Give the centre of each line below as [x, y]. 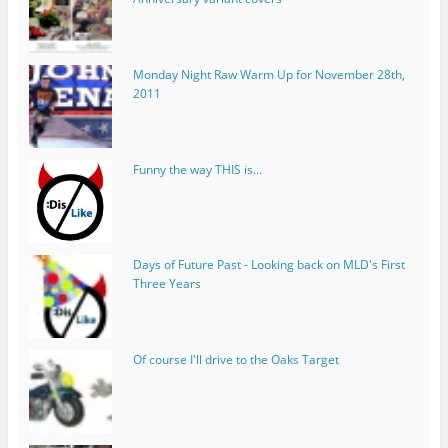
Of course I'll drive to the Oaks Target [235, 360]
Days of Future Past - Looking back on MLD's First [268, 265]
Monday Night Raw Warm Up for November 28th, [268, 74]
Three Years [166, 284]
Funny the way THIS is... [197, 169]
